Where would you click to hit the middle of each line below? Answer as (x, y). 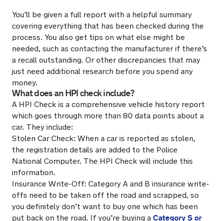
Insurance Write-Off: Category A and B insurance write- (110, 184)
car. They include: (42, 127)
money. (25, 83)
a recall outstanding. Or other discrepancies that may (106, 60)
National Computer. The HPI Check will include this (102, 161)
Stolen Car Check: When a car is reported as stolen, (104, 138)
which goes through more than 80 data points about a (108, 116)
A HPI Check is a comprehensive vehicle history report (108, 104)
